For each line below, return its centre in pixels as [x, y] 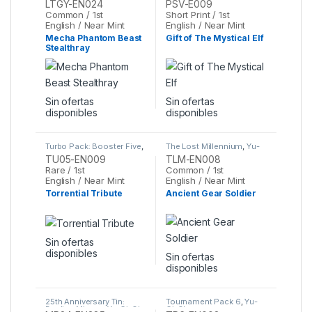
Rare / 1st [65, 170]
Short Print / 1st [198, 14]
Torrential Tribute [84, 194]
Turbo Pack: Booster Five [93, 146]
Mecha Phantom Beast [94, 38]
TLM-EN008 [193, 159]
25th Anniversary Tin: [85, 302]
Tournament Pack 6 [203, 302]
